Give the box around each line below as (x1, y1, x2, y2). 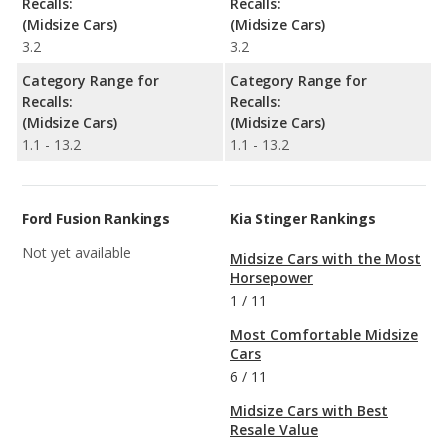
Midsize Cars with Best (230, 401, 388, 421)
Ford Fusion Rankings (22, 209, 170, 229)
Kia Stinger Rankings (230, 209, 376, 229)
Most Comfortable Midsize (230, 325, 418, 345)
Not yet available (22, 243, 131, 263)
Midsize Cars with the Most (230, 249, 421, 269)
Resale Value (230, 420, 318, 440)
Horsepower (230, 268, 313, 288)
